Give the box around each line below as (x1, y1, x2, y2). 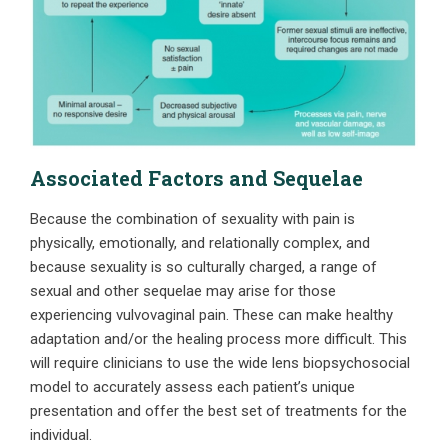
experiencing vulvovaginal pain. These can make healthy (30, 306, 393, 325)
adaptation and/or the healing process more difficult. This (30, 330, 407, 349)
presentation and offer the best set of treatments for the (30, 402, 407, 421)
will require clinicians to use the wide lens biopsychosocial (30, 354, 410, 373)
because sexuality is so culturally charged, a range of (30, 258, 377, 277)
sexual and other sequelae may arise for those (30, 282, 336, 301)
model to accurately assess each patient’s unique (30, 378, 355, 397)
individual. (30, 426, 92, 445)
